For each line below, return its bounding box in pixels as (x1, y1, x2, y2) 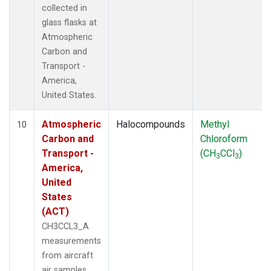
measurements (42, 235, 101, 246)
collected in (42, 2, 87, 13)
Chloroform (200, 132, 247, 145)
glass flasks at (42, 17, 97, 28)
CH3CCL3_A (42, 221, 89, 232)
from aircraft (42, 250, 93, 261)
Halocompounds (116, 118, 185, 130)
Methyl (200, 118, 229, 130)
